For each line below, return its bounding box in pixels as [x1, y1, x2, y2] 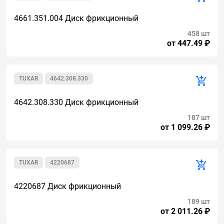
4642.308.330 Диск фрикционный [14, 97, 138, 107]
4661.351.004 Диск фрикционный [14, 13, 138, 23]
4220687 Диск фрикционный [14, 181, 121, 191]
